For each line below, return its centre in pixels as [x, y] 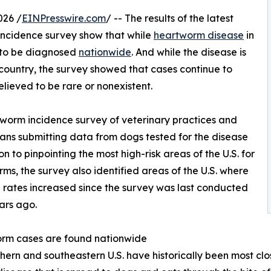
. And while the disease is [189, 52]
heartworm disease [199, 35]
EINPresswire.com [64, 18]
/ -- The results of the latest [170, 18]
